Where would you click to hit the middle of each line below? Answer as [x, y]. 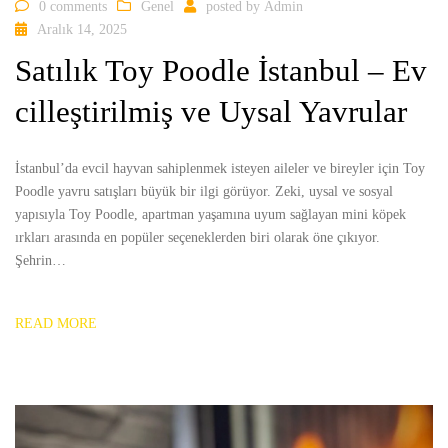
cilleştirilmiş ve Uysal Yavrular [211, 111]
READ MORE [56, 323]
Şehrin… [40, 260]
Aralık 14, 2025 [82, 30]
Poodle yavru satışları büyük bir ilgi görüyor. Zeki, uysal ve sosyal [204, 191]
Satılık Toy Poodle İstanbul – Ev [221, 70]
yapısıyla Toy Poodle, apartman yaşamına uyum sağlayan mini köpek [210, 214]
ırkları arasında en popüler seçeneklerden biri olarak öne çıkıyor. [197, 237]
